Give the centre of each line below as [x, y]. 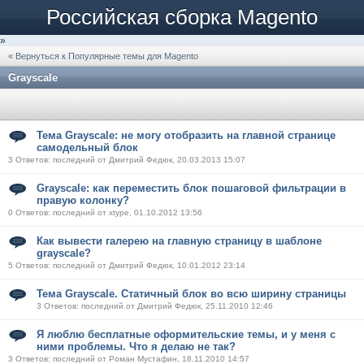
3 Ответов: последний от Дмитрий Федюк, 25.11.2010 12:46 [155, 306]
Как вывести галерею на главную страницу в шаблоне [179, 241]
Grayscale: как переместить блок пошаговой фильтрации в [191, 188]
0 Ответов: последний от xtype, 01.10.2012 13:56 [105, 212]
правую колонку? [83, 200]
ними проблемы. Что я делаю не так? [136, 347]
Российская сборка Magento [182, 17]
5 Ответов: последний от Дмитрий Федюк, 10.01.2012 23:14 [127, 265]
